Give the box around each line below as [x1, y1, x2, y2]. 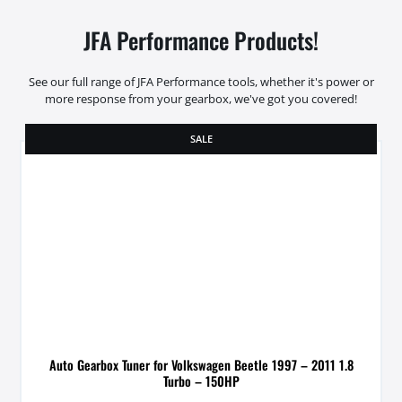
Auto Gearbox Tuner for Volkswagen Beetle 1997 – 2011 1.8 [48, 354, 354, 374]
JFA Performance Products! [83, 23, 319, 57]
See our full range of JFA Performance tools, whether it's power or [28, 73, 374, 90]
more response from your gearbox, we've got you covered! [45, 90, 357, 107]
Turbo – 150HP [162, 371, 240, 390]
